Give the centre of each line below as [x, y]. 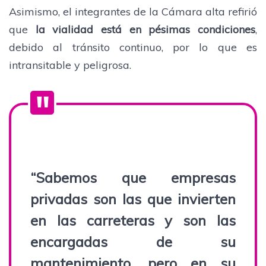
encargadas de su [133, 241]
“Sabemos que [88, 177]
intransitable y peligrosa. [70, 65]
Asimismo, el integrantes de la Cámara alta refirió [133, 11]
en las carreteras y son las [133, 220]
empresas [191, 177]
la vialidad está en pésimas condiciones [145, 29]
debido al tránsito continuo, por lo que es [133, 47]
